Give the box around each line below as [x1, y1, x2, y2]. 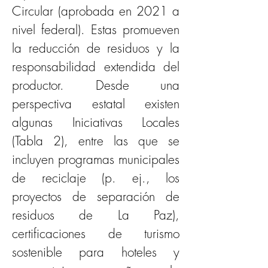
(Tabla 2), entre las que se [12, 132, 179, 149]
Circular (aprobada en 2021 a [12, 2, 179, 19]
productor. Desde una [12, 77, 179, 93]
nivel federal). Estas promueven [12, 21, 179, 38]
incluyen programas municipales [12, 151, 179, 167]
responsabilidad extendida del [12, 58, 179, 75]
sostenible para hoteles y [12, 243, 179, 260]
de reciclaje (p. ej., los [12, 169, 179, 186]
